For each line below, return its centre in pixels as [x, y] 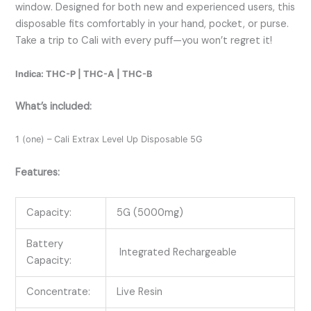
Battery [45, 244]
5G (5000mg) [150, 213]
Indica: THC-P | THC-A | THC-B [84, 74]
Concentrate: [60, 292]
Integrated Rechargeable [177, 252]
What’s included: [54, 106]
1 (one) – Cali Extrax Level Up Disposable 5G [109, 140]
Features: [38, 172]
